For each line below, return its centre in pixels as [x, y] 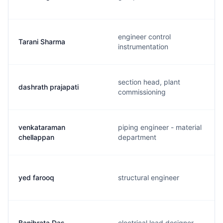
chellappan [36, 137]
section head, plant [149, 82]
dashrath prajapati [49, 87]
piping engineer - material [160, 127]
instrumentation [143, 47]
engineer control [144, 37]
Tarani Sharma [42, 42]
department [137, 137]
